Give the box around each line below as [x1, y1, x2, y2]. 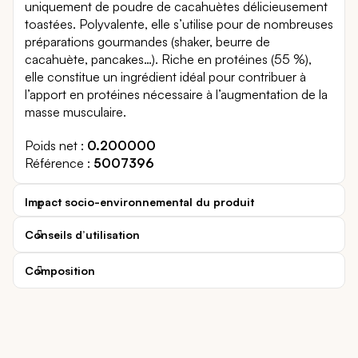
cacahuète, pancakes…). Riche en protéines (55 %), [25, 50, 312, 67]
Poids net [25, 137, 78, 153]
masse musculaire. [25, 103, 126, 120]
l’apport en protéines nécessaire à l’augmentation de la [25, 86, 328, 102]
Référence [25, 154, 84, 171]
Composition [25, 263, 95, 277]
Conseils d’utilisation [25, 227, 140, 241]
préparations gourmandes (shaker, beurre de [25, 33, 270, 50]
